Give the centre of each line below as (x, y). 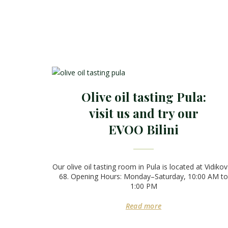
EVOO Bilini (144, 130)
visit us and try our (144, 113)
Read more (144, 206)
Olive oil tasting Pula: (144, 97)
